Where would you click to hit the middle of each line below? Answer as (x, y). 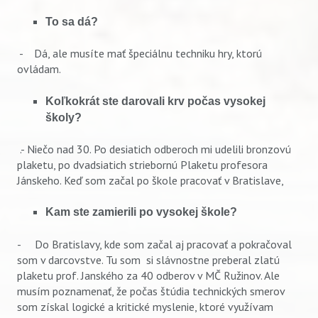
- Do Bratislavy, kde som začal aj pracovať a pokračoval (154, 244)
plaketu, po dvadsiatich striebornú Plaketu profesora (142, 165)
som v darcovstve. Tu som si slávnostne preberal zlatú (148, 259)
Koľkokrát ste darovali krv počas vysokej (155, 101)
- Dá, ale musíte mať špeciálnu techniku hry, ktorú (139, 54)
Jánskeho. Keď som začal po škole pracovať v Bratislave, (150, 181)
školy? (64, 117)
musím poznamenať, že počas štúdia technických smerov (151, 291)
